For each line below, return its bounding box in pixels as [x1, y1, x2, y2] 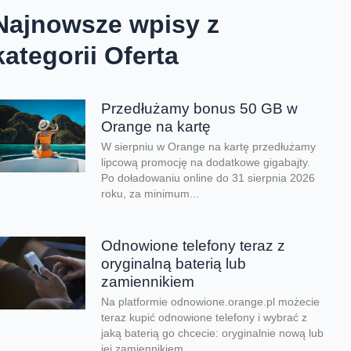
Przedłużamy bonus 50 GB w [101, 100, 299, 117]
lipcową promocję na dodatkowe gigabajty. [101, 157, 311, 168]
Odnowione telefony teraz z [101, 237, 286, 254]
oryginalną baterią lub [101, 255, 247, 272]
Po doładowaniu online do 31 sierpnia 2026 [101, 172, 316, 184]
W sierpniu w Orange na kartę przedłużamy [101, 141, 317, 153]
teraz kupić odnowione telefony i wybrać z [101, 311, 308, 324]
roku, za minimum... [101, 188, 200, 200]
